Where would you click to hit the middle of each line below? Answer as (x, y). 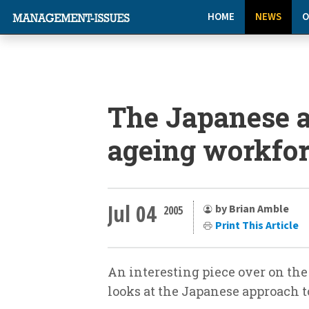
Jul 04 (132, 213)
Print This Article (257, 225)
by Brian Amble (252, 209)
